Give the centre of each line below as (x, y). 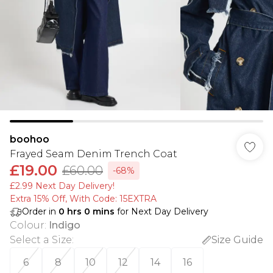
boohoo (30, 139)
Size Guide (237, 240)
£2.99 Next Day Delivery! (62, 186)
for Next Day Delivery (161, 211)
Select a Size (41, 240)
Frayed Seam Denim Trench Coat (94, 154)
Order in (40, 211)
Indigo (65, 225)
